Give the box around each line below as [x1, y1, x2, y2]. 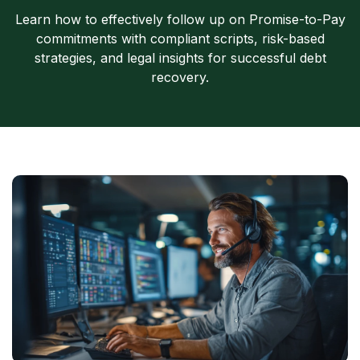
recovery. [151, 69, 209, 85]
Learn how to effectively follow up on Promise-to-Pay [14, 11, 346, 27]
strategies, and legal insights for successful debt [34, 50, 326, 66]
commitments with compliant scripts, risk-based [35, 31, 325, 47]
